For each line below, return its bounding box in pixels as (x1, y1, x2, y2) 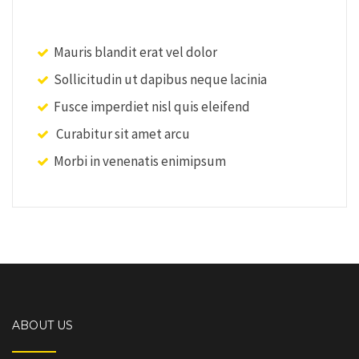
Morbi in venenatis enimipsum (54, 152, 226, 170)
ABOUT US (12, 318, 73, 333)
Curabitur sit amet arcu (54, 125, 190, 143)
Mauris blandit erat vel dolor (54, 43, 217, 61)
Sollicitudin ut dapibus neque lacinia (54, 71, 267, 88)
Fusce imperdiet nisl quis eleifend (54, 98, 250, 115)
